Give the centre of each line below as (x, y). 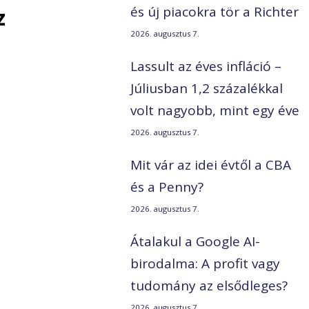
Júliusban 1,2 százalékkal (207, 89)
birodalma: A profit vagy (206, 264)
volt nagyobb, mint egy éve (215, 111)
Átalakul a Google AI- (196, 242)
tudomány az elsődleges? (209, 286)
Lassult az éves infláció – (206, 67)
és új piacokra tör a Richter (215, 12)
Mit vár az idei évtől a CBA (211, 165)
